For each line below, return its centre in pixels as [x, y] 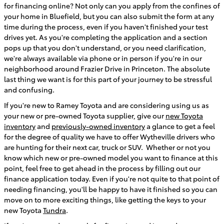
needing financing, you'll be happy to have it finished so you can [111, 189]
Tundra [54, 210]
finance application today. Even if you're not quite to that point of [112, 178]
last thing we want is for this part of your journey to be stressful [108, 79]
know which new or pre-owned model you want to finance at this [111, 157]
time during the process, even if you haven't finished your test [106, 26]
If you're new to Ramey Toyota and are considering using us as [106, 105]
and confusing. [29, 89]
